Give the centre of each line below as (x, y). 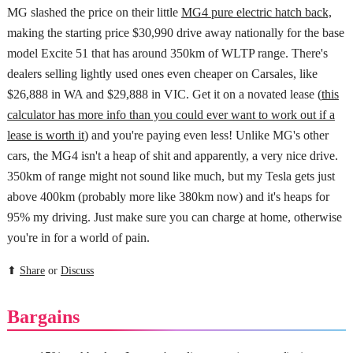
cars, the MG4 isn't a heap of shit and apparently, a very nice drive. (172, 155)
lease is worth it (45, 135)
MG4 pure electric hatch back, (256, 12)
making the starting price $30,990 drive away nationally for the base (175, 32)
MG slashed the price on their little (94, 12)
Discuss (77, 270)
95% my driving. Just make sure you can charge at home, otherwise (174, 217)
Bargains (43, 316)
